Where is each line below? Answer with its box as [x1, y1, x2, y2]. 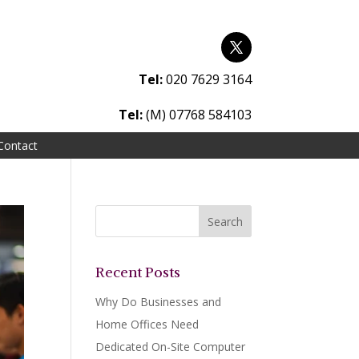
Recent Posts [95, 263, 181, 282]
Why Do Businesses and [95, 294, 222, 310]
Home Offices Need [95, 317, 200, 333]
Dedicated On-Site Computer [95, 339, 246, 355]
